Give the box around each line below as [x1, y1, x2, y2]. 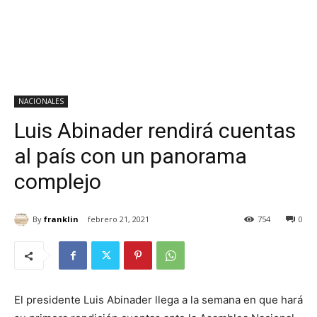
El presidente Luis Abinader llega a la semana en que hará [14, 293, 303, 307]
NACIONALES [18, 96, 64, 106]
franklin [44, 213, 79, 224]
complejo [14, 169, 101, 194]
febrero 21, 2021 [88, 214, 149, 225]
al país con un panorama [14, 144, 247, 168]
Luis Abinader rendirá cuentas [14, 118, 296, 143]
